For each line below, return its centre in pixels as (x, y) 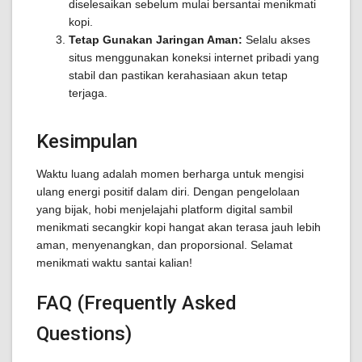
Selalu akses (276, 40)
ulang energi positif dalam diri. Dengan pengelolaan (168, 192)
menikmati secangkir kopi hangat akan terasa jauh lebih (179, 227)
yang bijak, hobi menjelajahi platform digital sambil (164, 209)
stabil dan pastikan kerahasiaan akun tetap (178, 75)
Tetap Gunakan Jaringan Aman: (156, 40)
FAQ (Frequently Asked (137, 303)
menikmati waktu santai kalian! (114, 263)
